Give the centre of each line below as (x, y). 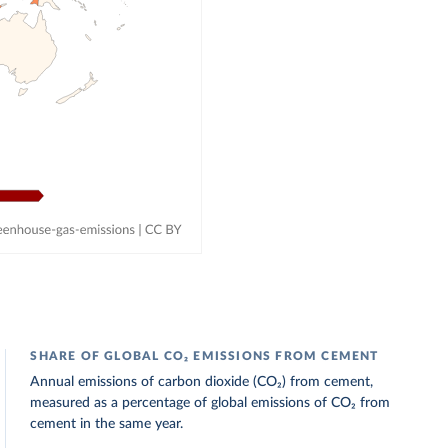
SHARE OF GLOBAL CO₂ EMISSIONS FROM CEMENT (204, 356)
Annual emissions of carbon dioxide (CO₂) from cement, (202, 382)
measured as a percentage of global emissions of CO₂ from (210, 403)
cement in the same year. (107, 424)
